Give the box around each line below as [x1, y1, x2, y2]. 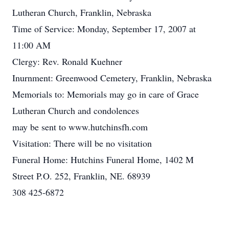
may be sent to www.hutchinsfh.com [12, 121, 148, 133]
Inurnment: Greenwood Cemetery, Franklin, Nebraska [12, 72, 212, 84]
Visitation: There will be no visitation [12, 137, 152, 149]
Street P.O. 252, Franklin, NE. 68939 [12, 170, 150, 182]
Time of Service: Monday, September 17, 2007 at [12, 22, 196, 35]
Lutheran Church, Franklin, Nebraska [12, 6, 151, 18]
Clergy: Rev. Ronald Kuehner [12, 55, 122, 67]
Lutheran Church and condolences [12, 104, 139, 117]
